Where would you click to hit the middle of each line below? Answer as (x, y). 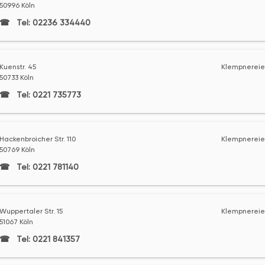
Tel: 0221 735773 (47, 95)
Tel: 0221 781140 (46, 167)
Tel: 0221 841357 (47, 239)
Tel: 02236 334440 (52, 22)
